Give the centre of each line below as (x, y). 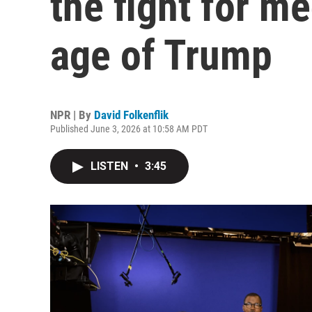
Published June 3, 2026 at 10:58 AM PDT (129, 129)
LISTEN (111, 166)
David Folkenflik (131, 115)
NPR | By (72, 115)
